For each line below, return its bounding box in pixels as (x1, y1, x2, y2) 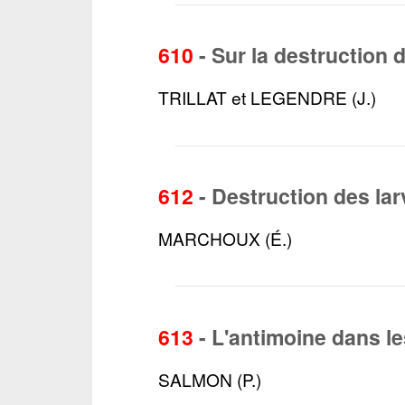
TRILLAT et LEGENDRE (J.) (158, 85, 377, 110)
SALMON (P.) (158, 366, 262, 391)
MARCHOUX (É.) (158, 226, 293, 251)
